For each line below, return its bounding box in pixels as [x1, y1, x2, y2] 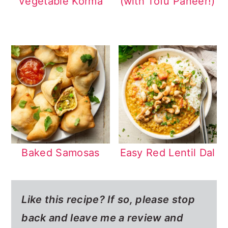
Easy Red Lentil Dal [120, 146, 215, 159]
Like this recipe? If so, [21, 193, 136, 206]
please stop [135, 193, 195, 206]
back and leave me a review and [21, 211, 183, 224]
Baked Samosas [21, 146, 100, 159]
